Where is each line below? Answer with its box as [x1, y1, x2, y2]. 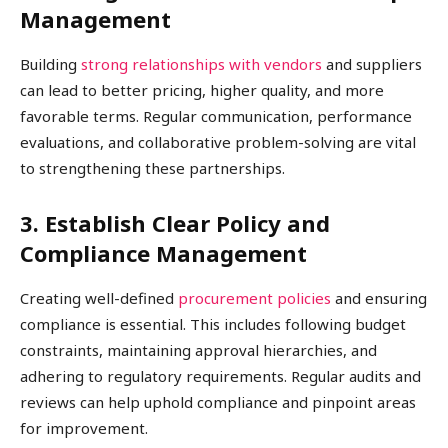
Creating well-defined [20, 288, 178, 309]
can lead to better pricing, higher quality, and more [20, 80, 384, 101]
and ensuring [331, 288, 427, 309]
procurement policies [178, 288, 331, 309]
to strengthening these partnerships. [20, 158, 285, 179]
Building [20, 54, 81, 75]
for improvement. [20, 418, 148, 439]
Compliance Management [20, 238, 307, 269]
